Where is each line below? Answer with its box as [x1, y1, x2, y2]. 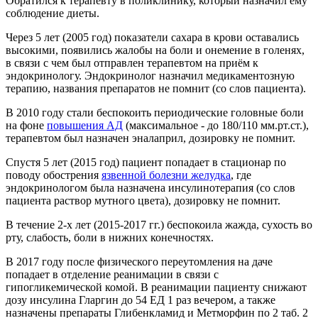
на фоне [6, 119, 47, 132]
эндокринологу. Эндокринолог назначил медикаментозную [6, 70, 295, 82]
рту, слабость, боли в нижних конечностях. [6, 231, 214, 244]
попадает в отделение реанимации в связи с [6, 268, 219, 281]
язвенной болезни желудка [102, 169, 231, 182]
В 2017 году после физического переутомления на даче [6, 256, 273, 268]
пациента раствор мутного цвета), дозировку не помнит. [6, 194, 280, 207]
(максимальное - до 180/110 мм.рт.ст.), [123, 119, 309, 132]
